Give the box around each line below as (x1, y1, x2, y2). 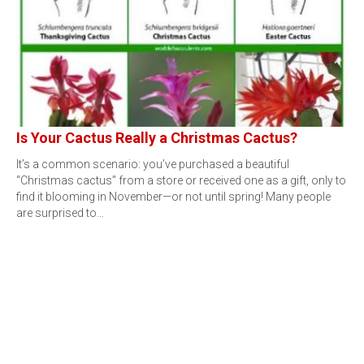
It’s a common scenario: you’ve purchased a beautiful (16, 158, 289, 171)
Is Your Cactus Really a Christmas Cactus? (16, 129, 297, 146)
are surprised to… (16, 206, 104, 219)
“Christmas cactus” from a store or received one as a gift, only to (16, 174, 346, 187)
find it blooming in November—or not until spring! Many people (16, 190, 331, 203)
